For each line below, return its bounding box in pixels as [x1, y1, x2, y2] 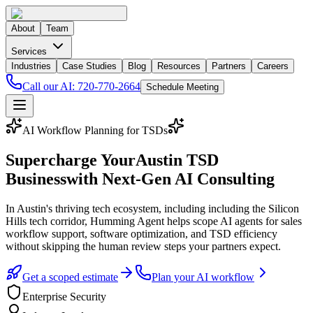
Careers [257, 61, 289, 71]
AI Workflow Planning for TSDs [22, 124, 168, 136]
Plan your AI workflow [152, 270, 254, 283]
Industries [11, 61, 51, 71]
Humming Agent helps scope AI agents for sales [90, 214, 302, 227]
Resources [157, 61, 201, 71]
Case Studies [62, 61, 117, 71]
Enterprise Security [22, 290, 106, 303]
